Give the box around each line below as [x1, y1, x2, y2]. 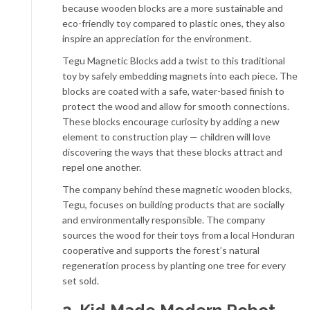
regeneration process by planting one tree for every [62, 259, 286, 271]
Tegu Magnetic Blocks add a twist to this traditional [62, 55, 285, 66]
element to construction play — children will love [62, 131, 271, 143]
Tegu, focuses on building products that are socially [62, 199, 284, 210]
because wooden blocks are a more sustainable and [62, 2, 283, 14]
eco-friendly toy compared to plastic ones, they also [62, 17, 285, 29]
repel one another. [62, 161, 141, 173]
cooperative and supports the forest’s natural [62, 244, 259, 256]
